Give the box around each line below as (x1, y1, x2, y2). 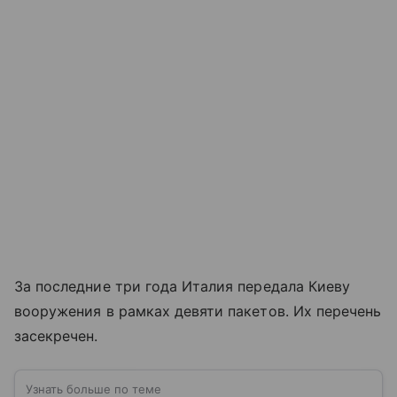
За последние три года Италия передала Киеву (14, 276, 351, 295)
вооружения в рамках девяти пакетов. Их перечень (14, 301, 382, 320)
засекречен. (14, 326, 98, 345)
